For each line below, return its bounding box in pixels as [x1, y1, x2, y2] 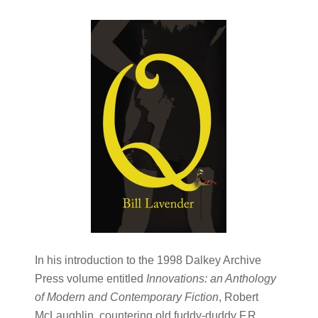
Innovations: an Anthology [146, 273, 276, 285]
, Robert [218, 291, 258, 303]
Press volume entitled [34, 273, 146, 285]
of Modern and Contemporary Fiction [34, 291, 219, 303]
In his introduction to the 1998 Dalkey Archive [34, 254, 261, 266]
